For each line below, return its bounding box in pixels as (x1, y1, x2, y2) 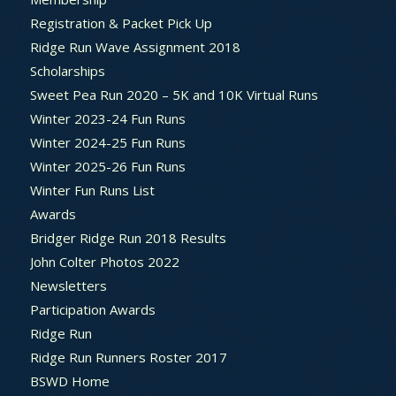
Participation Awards (29, 300, 156, 318)
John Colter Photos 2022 (29, 252, 179, 270)
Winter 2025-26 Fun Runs (29, 156, 186, 175)
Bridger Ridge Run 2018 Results (29, 228, 226, 247)
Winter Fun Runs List (29, 180, 155, 199)
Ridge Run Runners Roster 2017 (29, 347, 227, 366)
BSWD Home (29, 371, 110, 390)
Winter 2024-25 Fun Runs (29, 133, 186, 151)
